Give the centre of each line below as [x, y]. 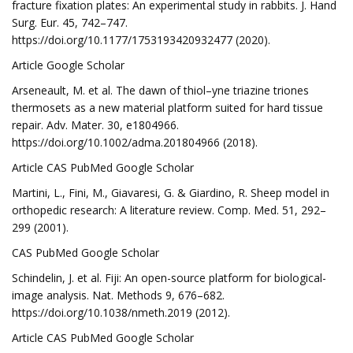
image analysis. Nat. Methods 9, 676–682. [118, 295]
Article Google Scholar [68, 65]
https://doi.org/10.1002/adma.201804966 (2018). [135, 142]
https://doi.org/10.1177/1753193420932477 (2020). [141, 40]
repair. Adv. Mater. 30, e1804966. [95, 125]
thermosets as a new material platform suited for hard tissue [167, 108]
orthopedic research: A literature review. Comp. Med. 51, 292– [169, 210]
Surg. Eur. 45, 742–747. [70, 22]
